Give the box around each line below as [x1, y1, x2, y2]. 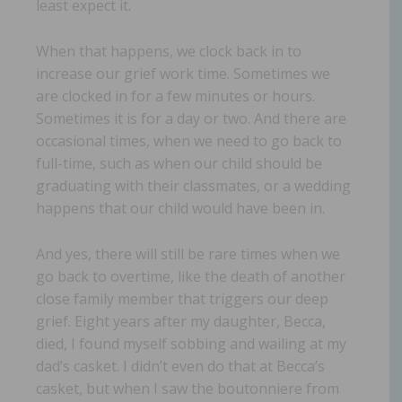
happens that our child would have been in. [36, 197, 325, 218]
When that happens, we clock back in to [36, 40, 301, 61]
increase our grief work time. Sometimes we [36, 63, 330, 83]
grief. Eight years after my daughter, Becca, [36, 310, 326, 331]
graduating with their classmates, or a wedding [36, 175, 351, 196]
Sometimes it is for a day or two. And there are [36, 108, 346, 128]
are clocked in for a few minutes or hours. [36, 85, 315, 106]
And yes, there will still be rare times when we [36, 243, 340, 264]
